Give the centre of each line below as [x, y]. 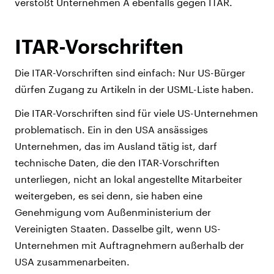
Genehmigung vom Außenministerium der [113, 212]
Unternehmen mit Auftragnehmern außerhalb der [129, 245]
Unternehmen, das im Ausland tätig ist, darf [116, 146]
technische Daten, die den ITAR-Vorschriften [117, 163]
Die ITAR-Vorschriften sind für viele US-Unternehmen [136, 113]
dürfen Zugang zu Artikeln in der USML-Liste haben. [134, 89]
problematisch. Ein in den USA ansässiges [111, 130]
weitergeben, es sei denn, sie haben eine [109, 196]
